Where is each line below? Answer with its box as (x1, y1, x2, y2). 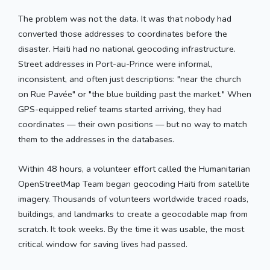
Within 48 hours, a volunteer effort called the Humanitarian (18, 162, 250, 175)
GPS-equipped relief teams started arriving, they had (18, 102, 222, 115)
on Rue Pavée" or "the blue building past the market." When (18, 87, 251, 100)
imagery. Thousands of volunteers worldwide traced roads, (18, 192, 248, 205)
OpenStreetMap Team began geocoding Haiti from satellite (18, 177, 250, 190)
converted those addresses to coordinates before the (18, 27, 227, 40)
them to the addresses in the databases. (18, 133, 174, 145)
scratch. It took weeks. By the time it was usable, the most (18, 222, 244, 235)
